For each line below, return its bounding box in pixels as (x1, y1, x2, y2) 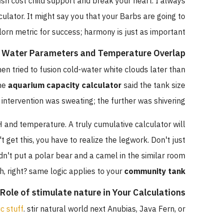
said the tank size (135, 79, 199, 91)
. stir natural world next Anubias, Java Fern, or (37, 203, 199, 215)
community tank (138, 165, 199, 177)
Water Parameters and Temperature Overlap (15, 46, 199, 60)
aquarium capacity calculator (22, 79, 135, 91)
